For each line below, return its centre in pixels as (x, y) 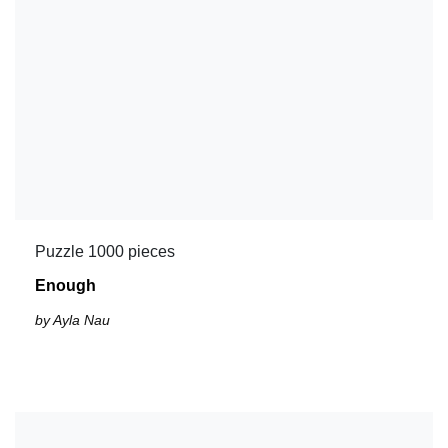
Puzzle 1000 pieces (105, 251)
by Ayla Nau (72, 319)
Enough (65, 285)
